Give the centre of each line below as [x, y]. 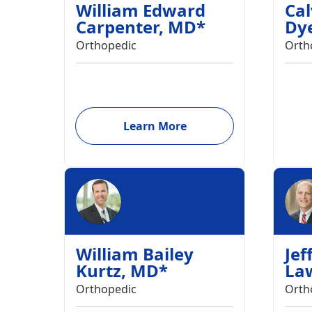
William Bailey [135, 254]
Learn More [155, 126]
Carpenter [117, 27]
